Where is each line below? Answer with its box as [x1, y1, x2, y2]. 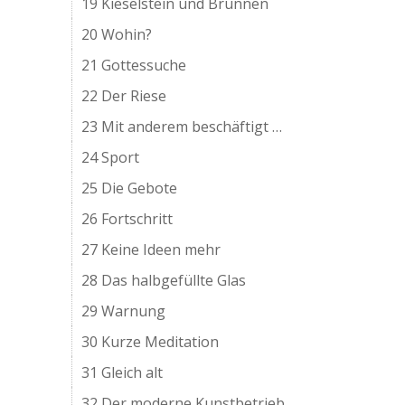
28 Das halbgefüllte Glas [81, 270, 247, 290]
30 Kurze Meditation [81, 332, 220, 352]
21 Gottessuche [81, 55, 187, 75]
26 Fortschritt [81, 209, 174, 229]
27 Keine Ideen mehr [81, 240, 221, 259]
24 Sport [81, 147, 140, 167]
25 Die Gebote [81, 178, 178, 198]
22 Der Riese [81, 86, 167, 106]
